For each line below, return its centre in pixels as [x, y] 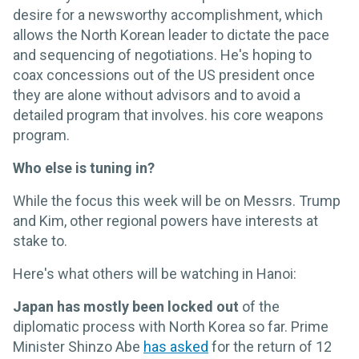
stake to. [40, 241]
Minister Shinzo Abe [78, 347]
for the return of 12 [270, 347]
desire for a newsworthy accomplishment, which [168, 15]
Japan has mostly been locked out [126, 307]
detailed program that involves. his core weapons [168, 115]
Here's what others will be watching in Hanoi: [155, 274]
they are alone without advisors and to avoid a [157, 95]
